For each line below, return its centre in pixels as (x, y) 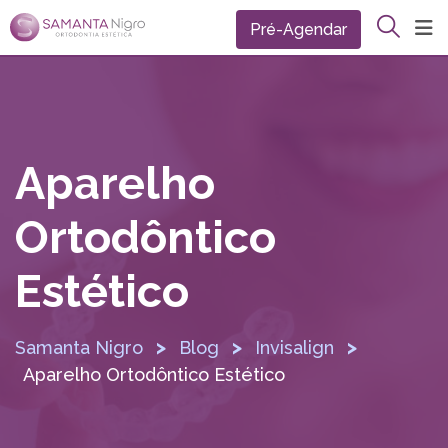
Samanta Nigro (79, 348)
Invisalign (294, 348)
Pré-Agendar (298, 29)
